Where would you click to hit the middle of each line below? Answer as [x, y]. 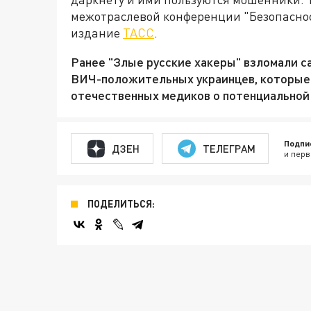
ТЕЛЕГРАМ [229, 148]
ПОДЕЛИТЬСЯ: [121, 204]
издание [97, 33]
